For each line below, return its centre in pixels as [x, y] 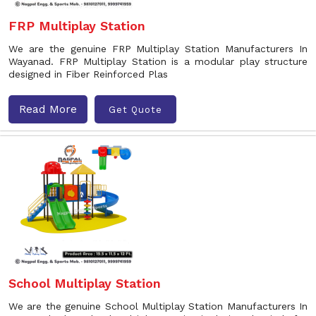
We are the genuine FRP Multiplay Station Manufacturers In [158, 49]
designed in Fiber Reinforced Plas [88, 74]
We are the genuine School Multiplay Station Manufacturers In [158, 306]
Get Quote [135, 109]
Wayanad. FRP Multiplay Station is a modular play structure [158, 61]
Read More [48, 109]
